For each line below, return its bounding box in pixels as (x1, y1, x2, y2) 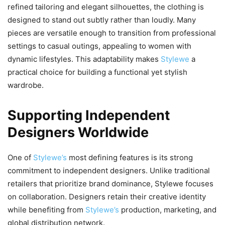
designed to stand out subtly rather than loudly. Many (8, 15, 196, 25)
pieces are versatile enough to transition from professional (8, 28, 216, 38)
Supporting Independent (8, 107, 170, 124)
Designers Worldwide (8, 124, 149, 141)
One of (8, 153, 33, 163)
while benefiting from (8, 205, 85, 215)
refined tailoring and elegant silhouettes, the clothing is (8, 2, 204, 12)
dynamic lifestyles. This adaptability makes (8, 54, 161, 64)
